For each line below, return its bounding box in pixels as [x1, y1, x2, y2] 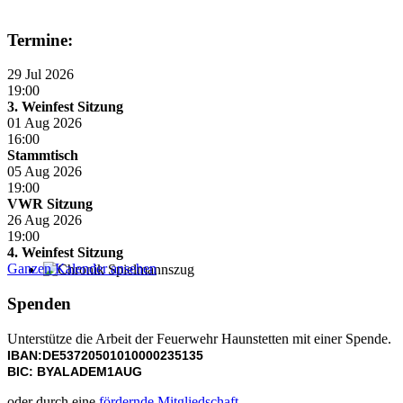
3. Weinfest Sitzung [7, 99, 123, 115]
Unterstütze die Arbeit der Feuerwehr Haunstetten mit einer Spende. [7, 330, 391, 346]
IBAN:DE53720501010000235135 [7, 347, 203, 363]
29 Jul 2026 [7, 67, 74, 83]
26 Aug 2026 [7, 212, 82, 228]
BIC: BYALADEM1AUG [7, 363, 142, 379]
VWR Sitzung [7, 196, 93, 212]
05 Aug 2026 [7, 164, 82, 180]
